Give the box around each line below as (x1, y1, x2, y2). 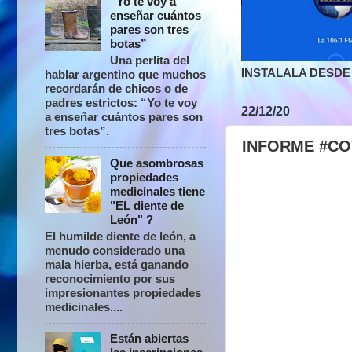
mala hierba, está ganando (45, 257, 189, 271)
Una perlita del (110, 53, 190, 68)
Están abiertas (110, 332, 189, 346)
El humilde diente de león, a (45, 229, 196, 243)
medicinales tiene (110, 184, 206, 198)
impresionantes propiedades (45, 285, 201, 299)
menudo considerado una (45, 243, 185, 257)
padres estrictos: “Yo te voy (45, 96, 197, 110)
